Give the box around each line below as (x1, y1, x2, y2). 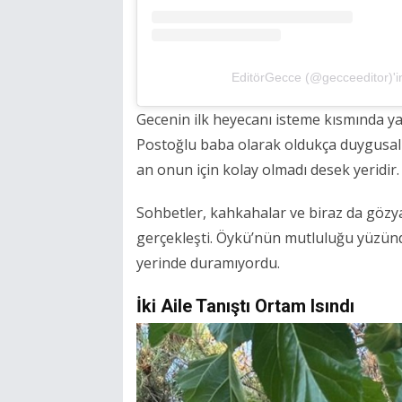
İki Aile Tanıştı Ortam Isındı (136, 295, 354, 318)
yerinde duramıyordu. (136, 253, 280, 274)
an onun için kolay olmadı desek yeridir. (136, 160, 399, 180)
